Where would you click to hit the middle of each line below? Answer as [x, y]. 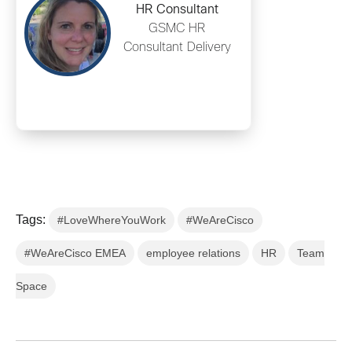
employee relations [193, 253]
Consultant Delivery [177, 48]
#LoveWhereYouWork [112, 220]
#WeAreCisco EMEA [75, 253]
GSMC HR [177, 29]
